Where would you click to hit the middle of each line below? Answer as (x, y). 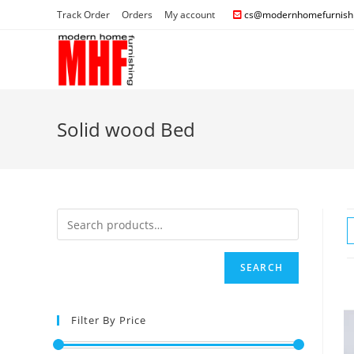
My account (190, 15)
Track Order (83, 15)
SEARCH (261, 267)
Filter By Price (109, 320)
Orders (137, 15)
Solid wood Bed (126, 129)
